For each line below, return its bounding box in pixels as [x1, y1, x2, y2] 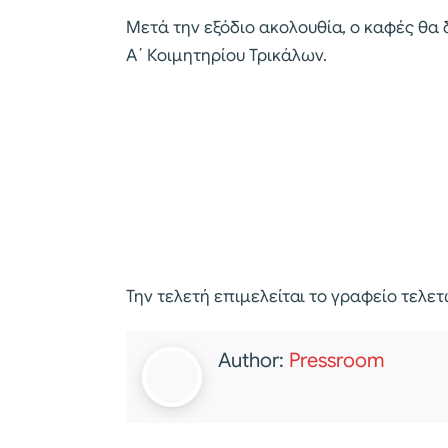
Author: [218, 348, 289, 374]
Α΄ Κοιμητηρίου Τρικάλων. [126, 44, 327, 66]
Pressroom [289, 348, 384, 374]
